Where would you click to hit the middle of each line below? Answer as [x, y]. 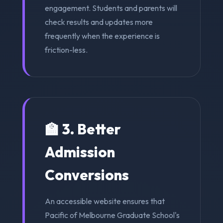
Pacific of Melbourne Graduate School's [112, 215]
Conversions [87, 174]
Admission [80, 152]
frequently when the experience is [102, 36]
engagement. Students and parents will [111, 8]
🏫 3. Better [83, 129]
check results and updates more [99, 22]
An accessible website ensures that [105, 201]
